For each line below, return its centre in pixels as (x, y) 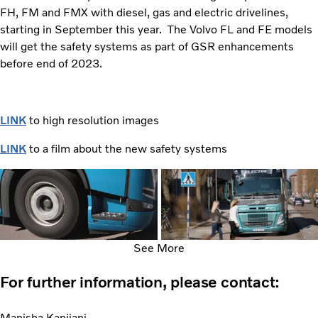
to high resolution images (93, 120)
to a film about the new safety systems (127, 148)
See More (159, 248)
